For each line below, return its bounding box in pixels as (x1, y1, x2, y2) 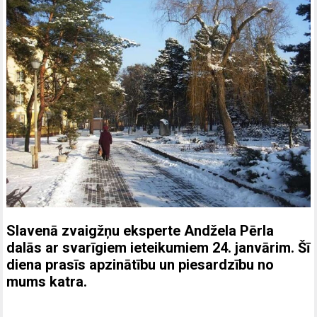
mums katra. (6, 273, 88, 291)
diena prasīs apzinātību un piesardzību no (6, 256, 275, 274)
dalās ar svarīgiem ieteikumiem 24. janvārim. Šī (6, 239, 311, 257)
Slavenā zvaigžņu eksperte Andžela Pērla (6, 222, 275, 240)
